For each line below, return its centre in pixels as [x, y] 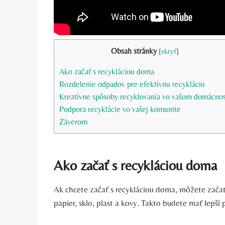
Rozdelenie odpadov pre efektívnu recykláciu [132, 84]
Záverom [73, 122]
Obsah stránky [134, 51]
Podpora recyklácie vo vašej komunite [120, 109]
